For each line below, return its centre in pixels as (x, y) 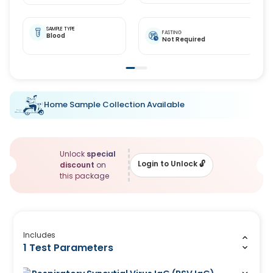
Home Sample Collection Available (114, 105)
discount (77, 165)
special (101, 154)
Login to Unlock (168, 164)
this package (84, 175)
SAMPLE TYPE (60, 29)
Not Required (183, 39)
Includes (40, 235)
